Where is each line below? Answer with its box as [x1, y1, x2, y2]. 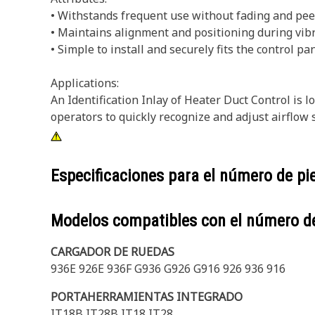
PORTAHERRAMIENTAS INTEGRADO [51, 289, 243, 304]
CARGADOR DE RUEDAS [51, 244, 174, 259]
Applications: [51, 75, 119, 91]
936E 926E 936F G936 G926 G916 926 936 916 [51, 261, 285, 276]
